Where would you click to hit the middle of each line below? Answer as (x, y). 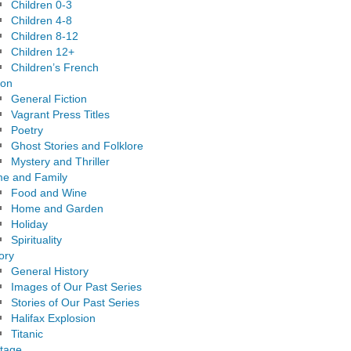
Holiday (30, 225)
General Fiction (49, 100)
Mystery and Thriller (61, 162)
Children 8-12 (45, 37)
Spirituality (37, 241)
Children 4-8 (42, 21)
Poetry (27, 131)
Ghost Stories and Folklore (78, 147)
